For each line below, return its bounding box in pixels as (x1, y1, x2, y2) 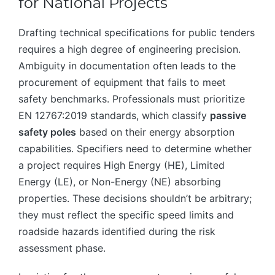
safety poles (18, 126, 76, 139)
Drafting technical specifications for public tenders (18, 26, 255, 39)
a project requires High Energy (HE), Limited (18, 159, 225, 172)
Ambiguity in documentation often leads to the (18, 60, 236, 72)
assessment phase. (18, 242, 106, 255)
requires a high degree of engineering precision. (18, 43, 241, 56)
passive (210, 109, 246, 122)
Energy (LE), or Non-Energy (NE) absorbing (18, 176, 221, 188)
